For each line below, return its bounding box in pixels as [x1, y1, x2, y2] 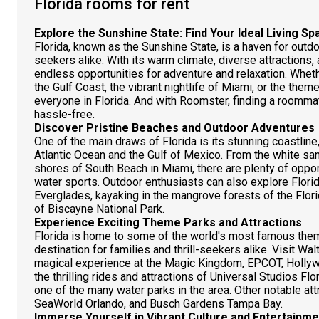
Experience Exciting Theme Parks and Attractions [34, 216, 302, 229]
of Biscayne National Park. [34, 202, 164, 216]
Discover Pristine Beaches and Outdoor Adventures [34, 121, 315, 135]
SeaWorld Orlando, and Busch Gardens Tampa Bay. [34, 297, 283, 310]
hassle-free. [34, 108, 95, 121]
